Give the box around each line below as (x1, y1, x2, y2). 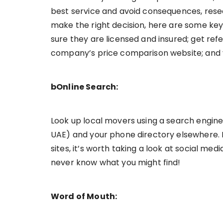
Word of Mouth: (51, 191, 117, 203)
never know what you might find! (51, 157, 181, 169)
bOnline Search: (51, 81, 118, 93)
